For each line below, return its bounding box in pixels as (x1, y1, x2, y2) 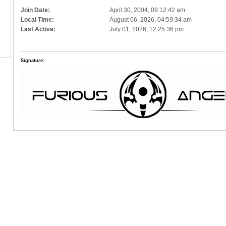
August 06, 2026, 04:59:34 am (109, 16, 192, 23)
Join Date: (21, 6, 50, 14)
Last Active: (21, 25, 56, 33)
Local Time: (21, 16, 54, 23)
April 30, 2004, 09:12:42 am (109, 6, 186, 14)
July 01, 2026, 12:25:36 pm (109, 25, 184, 33)
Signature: (21, 58, 45, 63)
